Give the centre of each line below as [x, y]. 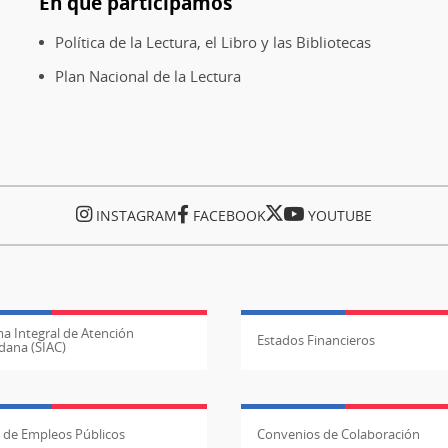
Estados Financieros [316, 340]
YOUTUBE [340, 216]
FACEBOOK [229, 216]
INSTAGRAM [136, 216]
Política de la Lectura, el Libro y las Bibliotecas [213, 42]
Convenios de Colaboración [339, 434]
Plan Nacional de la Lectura [148, 76]
